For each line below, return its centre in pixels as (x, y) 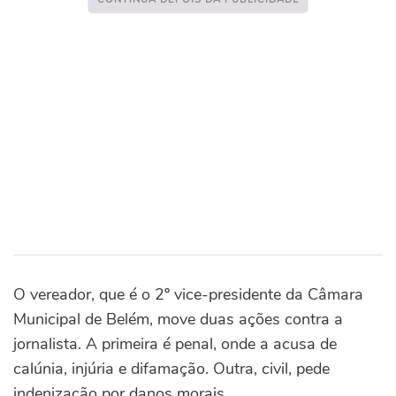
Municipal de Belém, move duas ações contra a (178, 319)
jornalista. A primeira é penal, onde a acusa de (175, 344)
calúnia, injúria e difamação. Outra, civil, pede (171, 369)
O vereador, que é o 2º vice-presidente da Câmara (188, 294)
